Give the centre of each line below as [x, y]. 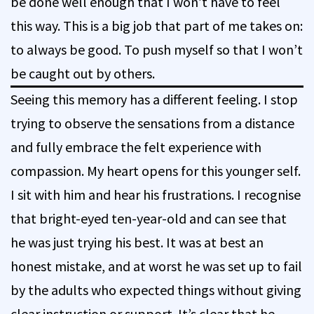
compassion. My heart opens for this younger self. [156, 170]
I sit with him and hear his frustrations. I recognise [156, 194]
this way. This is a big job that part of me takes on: [157, 25]
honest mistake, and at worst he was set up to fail [156, 266]
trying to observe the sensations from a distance [152, 123]
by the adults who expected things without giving [156, 289]
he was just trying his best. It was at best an [137, 242]
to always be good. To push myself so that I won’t [157, 49]
